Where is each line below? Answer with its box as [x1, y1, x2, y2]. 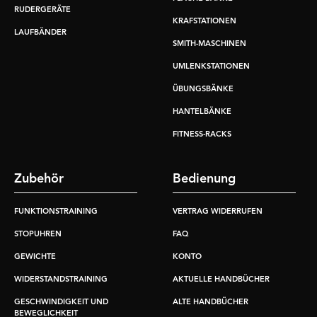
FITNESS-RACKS [173, 131, 231, 139]
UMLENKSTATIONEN [173, 63, 250, 71]
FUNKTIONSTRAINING [14, 208, 98, 217]
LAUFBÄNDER [14, 29, 67, 38]
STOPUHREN [14, 231, 62, 239]
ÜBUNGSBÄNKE [173, 86, 234, 94]
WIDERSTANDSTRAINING [14, 276, 108, 284]
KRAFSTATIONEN [173, 18, 236, 26]
